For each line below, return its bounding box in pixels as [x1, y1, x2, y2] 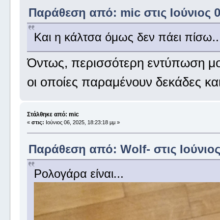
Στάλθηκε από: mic [27, 110, 79, 118]
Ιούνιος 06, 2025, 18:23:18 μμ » [44, 119, 120, 125]
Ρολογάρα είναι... [33, 166, 124, 180]
